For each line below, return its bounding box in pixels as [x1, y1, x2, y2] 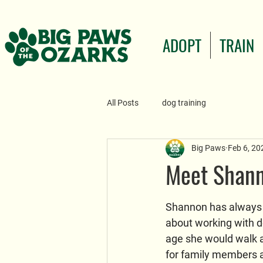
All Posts [107, 98, 139, 107]
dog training [162, 98, 206, 107]
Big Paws [191, 143, 225, 153]
